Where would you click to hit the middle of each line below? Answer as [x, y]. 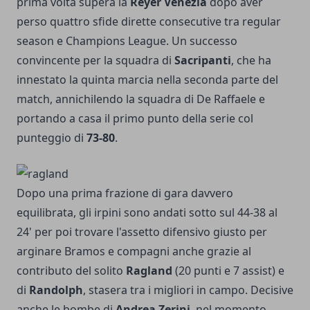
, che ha [251, 60]
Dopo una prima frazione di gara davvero [125, 193]
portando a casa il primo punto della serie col [135, 118]
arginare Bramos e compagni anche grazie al [134, 251]
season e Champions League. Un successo [127, 40]
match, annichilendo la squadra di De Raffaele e [141, 99]
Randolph [55, 290]
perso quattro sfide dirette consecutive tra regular [149, 21]
